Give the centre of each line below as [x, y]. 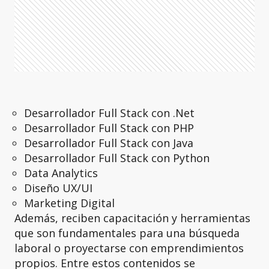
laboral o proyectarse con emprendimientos [129, 248]
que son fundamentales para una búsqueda [127, 233]
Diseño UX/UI [58, 188]
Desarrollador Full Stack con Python [117, 158]
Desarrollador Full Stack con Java [109, 143]
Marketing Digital [69, 203]
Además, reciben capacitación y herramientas [132, 218]
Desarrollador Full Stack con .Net [109, 113]
